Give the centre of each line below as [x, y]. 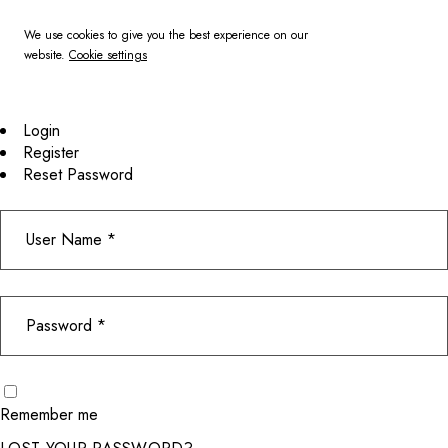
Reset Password [78, 174]
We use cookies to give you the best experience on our [166, 35]
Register [51, 152]
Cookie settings [108, 55]
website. [46, 55]
